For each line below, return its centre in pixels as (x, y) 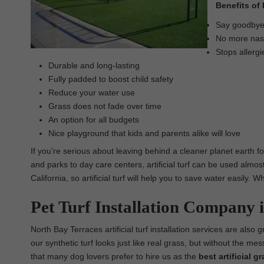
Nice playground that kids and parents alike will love (144, 133)
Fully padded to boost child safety (111, 79)
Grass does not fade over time (105, 106)
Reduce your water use (92, 93)
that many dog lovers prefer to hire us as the (115, 256)
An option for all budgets (94, 120)
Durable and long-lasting (94, 65)
